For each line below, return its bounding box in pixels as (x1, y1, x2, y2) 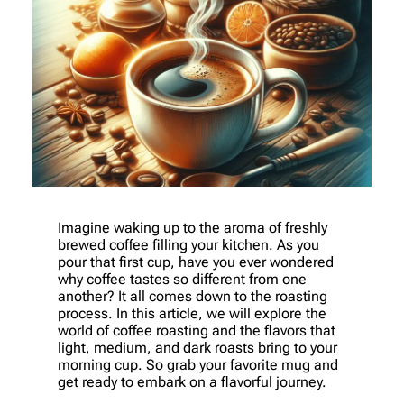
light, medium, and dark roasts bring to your (58, 338, 337, 356)
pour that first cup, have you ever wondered (58, 252, 334, 271)
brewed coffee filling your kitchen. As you (58, 235, 319, 253)
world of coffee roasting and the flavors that (58, 321, 335, 339)
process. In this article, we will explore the (58, 304, 326, 322)
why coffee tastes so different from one (58, 270, 307, 288)
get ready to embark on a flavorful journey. (58, 372, 326, 390)
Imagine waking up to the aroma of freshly (58, 218, 327, 236)
